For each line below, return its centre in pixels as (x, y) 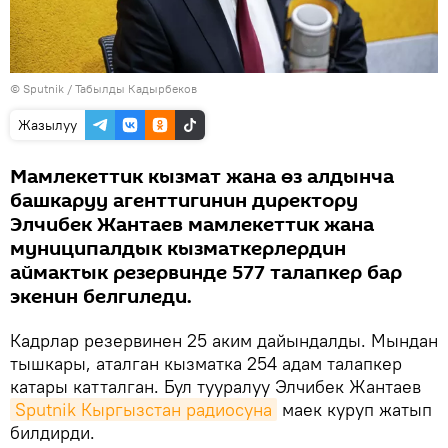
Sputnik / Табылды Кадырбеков (110, 88)
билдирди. (52, 432)
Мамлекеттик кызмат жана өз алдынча (202, 176)
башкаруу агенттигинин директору (184, 200)
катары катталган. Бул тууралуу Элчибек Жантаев (215, 386)
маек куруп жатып (354, 409)
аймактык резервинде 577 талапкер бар (206, 272)
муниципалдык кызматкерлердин (178, 248)
